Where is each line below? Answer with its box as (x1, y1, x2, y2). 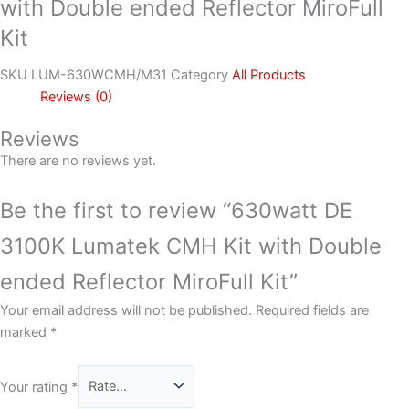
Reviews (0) (39, 88, 112, 105)
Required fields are (256, 302, 369, 320)
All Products (232, 66, 306, 83)
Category (171, 66, 228, 83)
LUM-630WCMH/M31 (31, 66, 171, 83)
